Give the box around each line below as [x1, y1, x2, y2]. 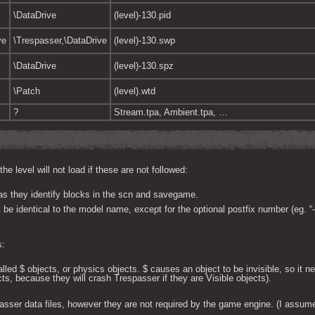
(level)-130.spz [114, 60, 174, 71]
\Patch [13, 86, 40, 96]
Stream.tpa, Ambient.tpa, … [114, 107, 228, 117]
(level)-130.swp [114, 35, 175, 46]
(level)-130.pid [114, 10, 171, 20]
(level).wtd [114, 86, 155, 96]
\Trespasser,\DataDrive [13, 35, 107, 46]
